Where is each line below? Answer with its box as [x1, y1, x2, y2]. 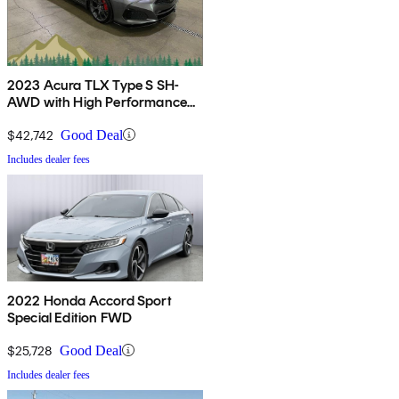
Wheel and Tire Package [7, 110, 157, 127]
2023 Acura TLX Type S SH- [7, 76, 179, 94]
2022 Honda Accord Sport [7, 291, 172, 309]
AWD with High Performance [7, 93, 187, 110]
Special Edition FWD [7, 308, 133, 326]
